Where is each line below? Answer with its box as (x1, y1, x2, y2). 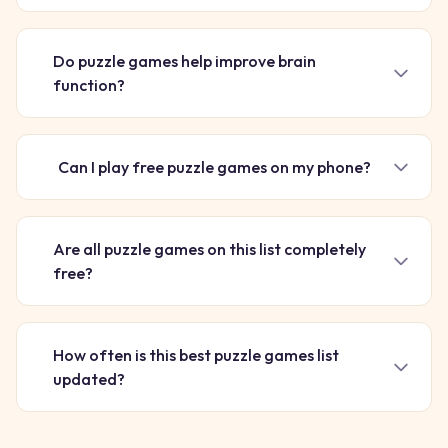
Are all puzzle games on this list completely (52, 239, 366, 259)
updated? (52, 369, 125, 389)
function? (53, 75, 126, 95)
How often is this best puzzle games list (52, 345, 339, 365)
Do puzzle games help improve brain (53, 51, 317, 71)
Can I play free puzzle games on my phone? (57, 157, 371, 177)
